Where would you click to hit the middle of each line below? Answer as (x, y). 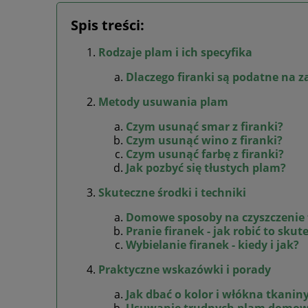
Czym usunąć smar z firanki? (205, 126)
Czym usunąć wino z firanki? (204, 140)
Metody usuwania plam (163, 101)
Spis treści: (108, 25)
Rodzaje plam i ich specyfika (175, 52)
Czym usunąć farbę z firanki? (205, 154)
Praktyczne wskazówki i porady (185, 269)
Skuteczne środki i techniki (172, 192)
